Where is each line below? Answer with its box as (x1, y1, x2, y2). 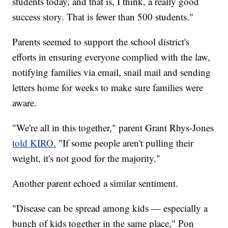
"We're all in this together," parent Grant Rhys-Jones (12, 121, 214, 134)
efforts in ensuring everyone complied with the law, (12, 50, 211, 64)
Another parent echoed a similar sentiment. (12, 177, 179, 190)
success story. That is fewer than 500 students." (12, 10, 194, 23)
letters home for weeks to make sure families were (12, 81, 204, 94)
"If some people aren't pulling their (59, 136, 194, 150)
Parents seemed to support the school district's (12, 35, 190, 48)
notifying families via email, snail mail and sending (12, 66, 211, 79)
